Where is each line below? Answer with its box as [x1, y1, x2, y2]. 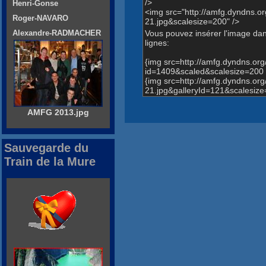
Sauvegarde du [4, 141, 88, 155]
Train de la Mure [4, 155, 96, 169]
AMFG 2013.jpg [27, 107, 89, 118]
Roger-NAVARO [12, 14, 68, 23]
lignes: [144, 38, 169, 48]
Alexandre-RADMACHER [12, 28, 101, 38]
